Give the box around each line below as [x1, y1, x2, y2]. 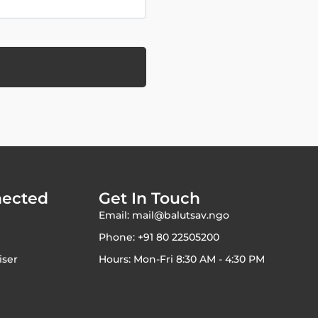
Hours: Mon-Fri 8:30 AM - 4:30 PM [98, 252, 265, 265]
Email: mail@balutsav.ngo [98, 208, 229, 221]
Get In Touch [98, 188, 200, 208]
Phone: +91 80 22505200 [98, 230, 219, 243]
